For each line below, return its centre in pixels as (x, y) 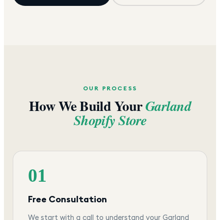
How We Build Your (87, 106)
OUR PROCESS (110, 88)
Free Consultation (68, 199)
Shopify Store (110, 120)
